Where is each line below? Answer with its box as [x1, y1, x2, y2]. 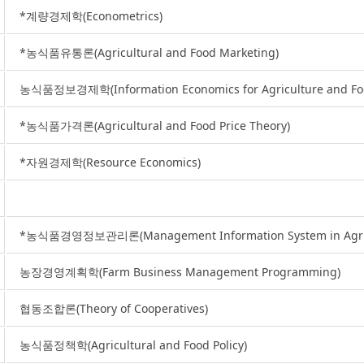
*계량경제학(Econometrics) [19, 8, 162, 24]
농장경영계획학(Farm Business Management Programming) [19, 264, 340, 279]
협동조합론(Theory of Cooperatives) [19, 301, 208, 316]
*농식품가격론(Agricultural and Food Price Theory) [19, 118, 290, 133]
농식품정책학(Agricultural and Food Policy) [19, 337, 247, 353]
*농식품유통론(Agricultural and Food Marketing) [19, 45, 279, 60]
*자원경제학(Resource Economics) [19, 154, 201, 170]
